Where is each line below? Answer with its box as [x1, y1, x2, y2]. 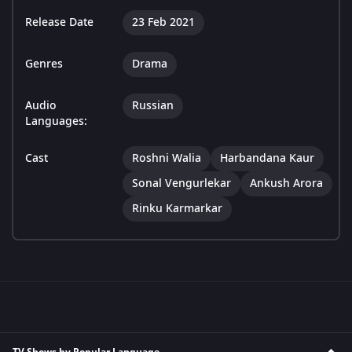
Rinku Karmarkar [132, 200, 222, 218]
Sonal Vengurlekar [132, 175, 231, 192]
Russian [132, 97, 174, 115]
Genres [25, 56, 63, 73]
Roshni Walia [132, 150, 201, 167]
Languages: [25, 113, 87, 130]
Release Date [25, 14, 93, 31]
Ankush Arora [250, 175, 323, 192]
